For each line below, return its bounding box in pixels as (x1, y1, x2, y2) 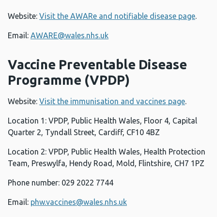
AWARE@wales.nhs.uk (31, 31, 108, 40)
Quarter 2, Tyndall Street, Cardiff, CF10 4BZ (8, 128, 160, 137)
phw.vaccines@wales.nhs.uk (31, 198, 127, 207)
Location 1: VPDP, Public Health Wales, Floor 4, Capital (8, 116, 197, 125)
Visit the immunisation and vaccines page (39, 97, 185, 106)
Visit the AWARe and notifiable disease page (39, 12, 195, 21)
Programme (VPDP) (8, 73, 130, 88)
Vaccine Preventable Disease (8, 57, 187, 72)
